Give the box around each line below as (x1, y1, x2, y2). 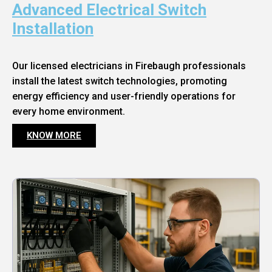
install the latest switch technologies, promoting (12, 75, 227, 87)
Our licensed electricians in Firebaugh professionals (12, 60, 246, 72)
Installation (12, 19, 93, 38)
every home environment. (12, 106, 125, 118)
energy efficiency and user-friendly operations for (12, 90, 236, 103)
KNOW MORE (27, 130, 81, 141)
